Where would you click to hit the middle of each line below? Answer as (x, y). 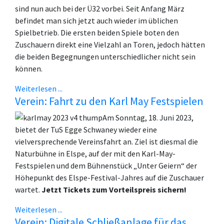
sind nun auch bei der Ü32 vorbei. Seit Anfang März (100, 9)
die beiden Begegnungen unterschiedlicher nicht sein (105, 57)
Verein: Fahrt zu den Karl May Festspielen (109, 101)
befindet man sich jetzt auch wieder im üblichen (96, 21)
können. (29, 69)
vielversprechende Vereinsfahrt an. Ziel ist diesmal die (106, 142)
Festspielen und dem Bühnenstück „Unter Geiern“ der (106, 166)
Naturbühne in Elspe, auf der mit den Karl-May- (95, 154)
